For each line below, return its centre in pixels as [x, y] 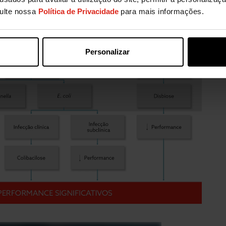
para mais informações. [161, 11]
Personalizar [107, 51]
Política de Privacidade [78, 11]
